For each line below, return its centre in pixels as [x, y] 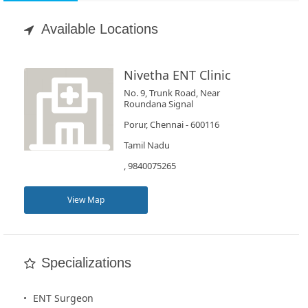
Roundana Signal [158, 104]
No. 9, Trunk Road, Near [172, 93]
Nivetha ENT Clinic [177, 75]
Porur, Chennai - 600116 [171, 124]
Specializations [86, 263]
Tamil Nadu [146, 145]
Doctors [40, 119]
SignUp [39, 193]
